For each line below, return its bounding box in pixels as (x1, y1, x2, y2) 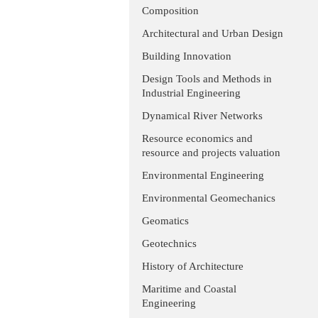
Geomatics (142, 215, 189, 226)
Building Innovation (142, 50, 231, 62)
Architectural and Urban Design (142, 28, 283, 39)
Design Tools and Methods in (142, 73, 272, 84)
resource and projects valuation (142, 147, 280, 158)
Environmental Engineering (142, 170, 264, 181)
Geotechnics (142, 238, 197, 249)
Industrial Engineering (142, 87, 241, 99)
